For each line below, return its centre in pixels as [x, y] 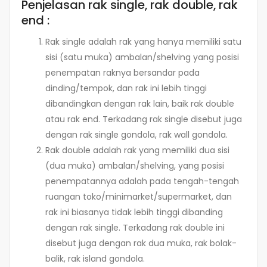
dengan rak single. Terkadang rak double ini [135, 227]
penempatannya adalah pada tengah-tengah [142, 181]
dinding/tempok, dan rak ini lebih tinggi [126, 88]
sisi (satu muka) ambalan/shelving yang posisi [142, 57]
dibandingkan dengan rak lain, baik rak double [140, 103]
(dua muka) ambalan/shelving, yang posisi [135, 165]
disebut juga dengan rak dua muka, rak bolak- [141, 243]
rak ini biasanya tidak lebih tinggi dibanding [134, 212]
